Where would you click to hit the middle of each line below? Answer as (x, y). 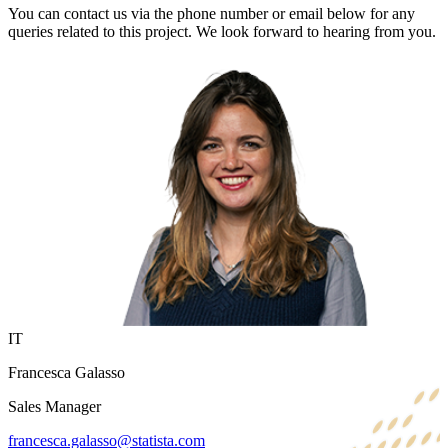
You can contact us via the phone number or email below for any (211, 14)
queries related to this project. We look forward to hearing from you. (222, 32)
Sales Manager (54, 407)
